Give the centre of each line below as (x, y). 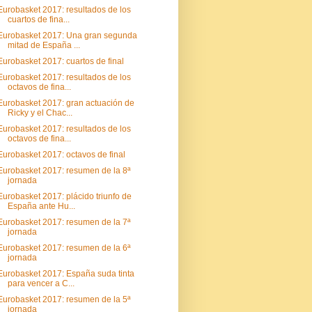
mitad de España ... (44, 45)
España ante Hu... (41, 206)
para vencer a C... (41, 283)
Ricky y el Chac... (40, 113)
